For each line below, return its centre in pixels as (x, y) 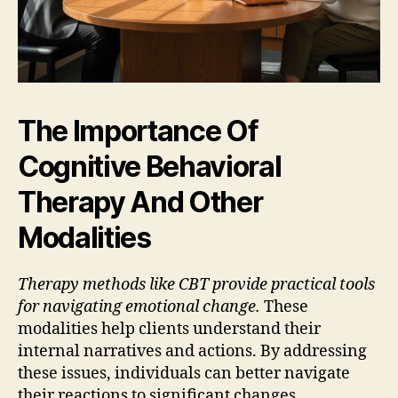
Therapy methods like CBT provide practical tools (196, 285)
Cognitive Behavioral (150, 167)
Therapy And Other (140, 203)
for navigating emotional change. (139, 307)
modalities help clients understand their (169, 330)
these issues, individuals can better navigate (184, 374)
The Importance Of (138, 131)
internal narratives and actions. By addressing (192, 352)
